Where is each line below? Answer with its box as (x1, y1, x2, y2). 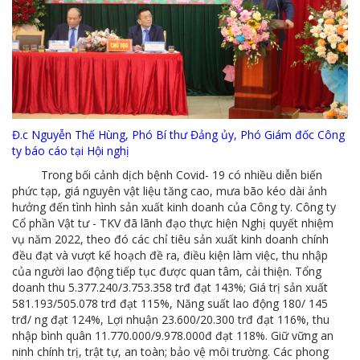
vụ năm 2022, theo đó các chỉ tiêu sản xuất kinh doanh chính (12, 231, 329, 247)
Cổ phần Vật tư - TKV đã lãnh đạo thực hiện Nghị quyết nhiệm (12, 215, 333, 231)
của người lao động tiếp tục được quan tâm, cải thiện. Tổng (12, 264, 321, 280)
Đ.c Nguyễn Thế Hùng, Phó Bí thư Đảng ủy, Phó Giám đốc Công (12, 127, 345, 143)
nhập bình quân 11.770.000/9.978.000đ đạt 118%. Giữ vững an (12, 328, 333, 344)
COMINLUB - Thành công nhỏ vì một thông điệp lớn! (305, 119, 315, 135)
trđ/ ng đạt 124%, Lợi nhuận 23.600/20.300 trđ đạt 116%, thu (12, 312, 329, 328)
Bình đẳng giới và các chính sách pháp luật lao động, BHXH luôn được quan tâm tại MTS (307, 58, 317, 74)
